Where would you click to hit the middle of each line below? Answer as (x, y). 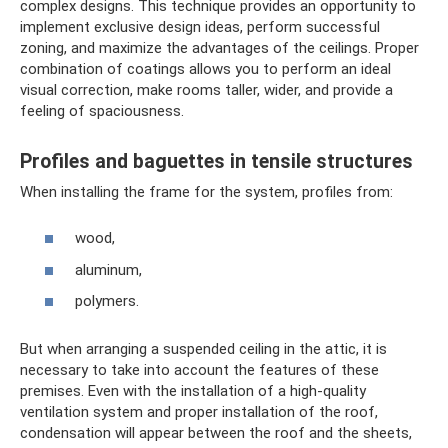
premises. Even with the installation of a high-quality (193, 391)
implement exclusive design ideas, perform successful (200, 26)
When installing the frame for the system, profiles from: (206, 191)
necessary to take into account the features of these (199, 370)
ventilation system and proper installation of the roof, (199, 412)
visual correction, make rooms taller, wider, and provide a (206, 89)
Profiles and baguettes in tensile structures (216, 161)
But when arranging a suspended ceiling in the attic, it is (203, 349)
